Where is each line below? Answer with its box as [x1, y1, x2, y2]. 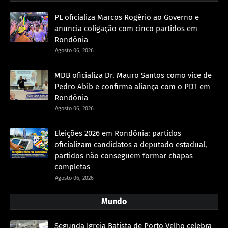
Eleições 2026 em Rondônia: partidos [54, 129, 181, 138]
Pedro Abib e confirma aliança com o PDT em [54, 82, 210, 92]
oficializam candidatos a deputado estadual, [54, 140, 207, 150]
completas [54, 162, 90, 172]
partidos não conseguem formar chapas [54, 151, 193, 161]
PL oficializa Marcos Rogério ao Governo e [54, 13, 199, 22]
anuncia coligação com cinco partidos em [54, 24, 197, 34]
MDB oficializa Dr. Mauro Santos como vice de [54, 71, 212, 80]
